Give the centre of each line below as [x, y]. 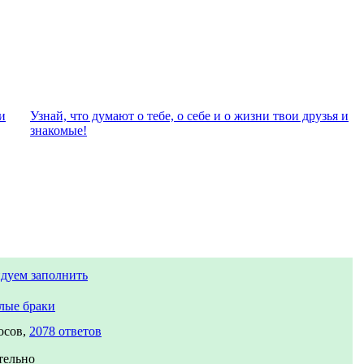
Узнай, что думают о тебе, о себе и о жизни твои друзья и [189, 116]
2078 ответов [65, 331]
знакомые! [58, 130]
